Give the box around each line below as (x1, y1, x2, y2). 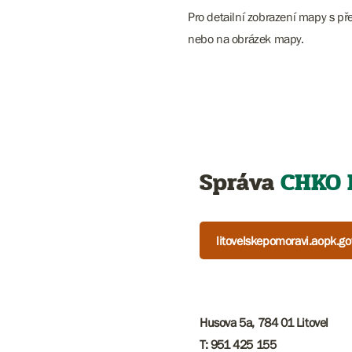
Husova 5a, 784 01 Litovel (200, 315, 328, 330)
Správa (200, 164, 280, 202)
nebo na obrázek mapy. (188, 31, 304, 46)
